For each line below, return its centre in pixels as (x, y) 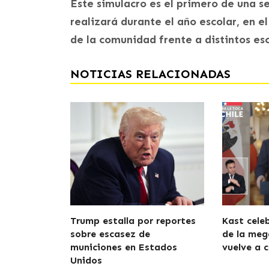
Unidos (86, 260)
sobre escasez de (110, 234)
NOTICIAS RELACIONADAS (150, 74)
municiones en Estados (124, 247)
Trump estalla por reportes (133, 220)
